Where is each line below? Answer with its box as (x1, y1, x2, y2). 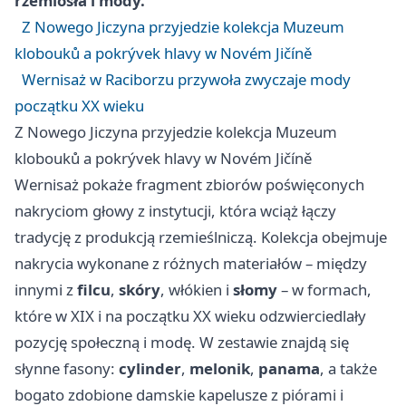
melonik (189, 357, 250, 379)
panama (258, 357, 320, 379)
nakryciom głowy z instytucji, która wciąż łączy (14, 199, 336, 221)
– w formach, (277, 278, 372, 300)
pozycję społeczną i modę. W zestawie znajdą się (14, 331, 349, 353)
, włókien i (160, 278, 233, 300)
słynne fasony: (14, 357, 119, 379)
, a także (320, 357, 377, 379)
